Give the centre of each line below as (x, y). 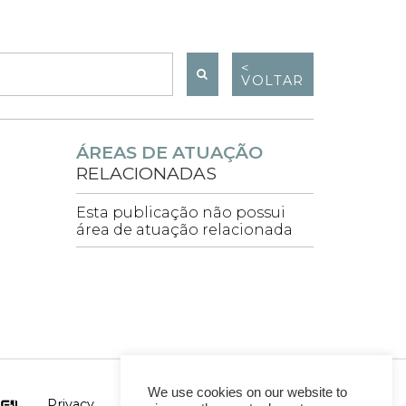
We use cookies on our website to (247, 392)
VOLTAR (273, 81)
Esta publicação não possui (180, 213)
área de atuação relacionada (184, 230)
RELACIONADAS (146, 174)
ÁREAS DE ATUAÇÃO (169, 153)
